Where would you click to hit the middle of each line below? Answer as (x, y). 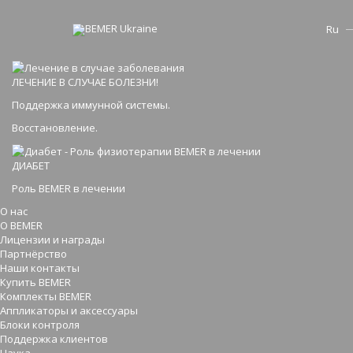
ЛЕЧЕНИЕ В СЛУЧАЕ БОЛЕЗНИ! (85, 82)
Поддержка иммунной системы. (91, 104)
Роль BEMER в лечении (69, 189)
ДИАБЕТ (31, 166)
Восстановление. (55, 127)
